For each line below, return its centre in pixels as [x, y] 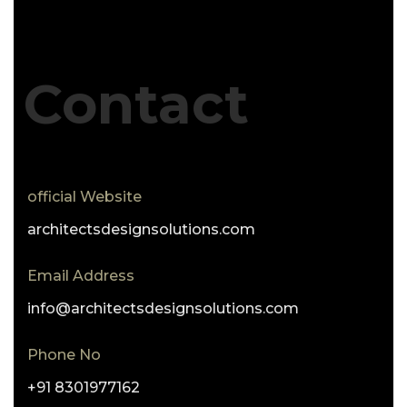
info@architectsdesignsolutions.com [163, 308]
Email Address [81, 275]
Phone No [64, 354]
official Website [84, 196]
